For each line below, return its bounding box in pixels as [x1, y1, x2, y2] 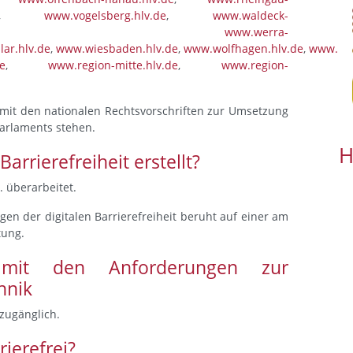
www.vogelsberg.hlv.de [44, 8, 167, 23]
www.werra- [225, 24, 288, 39]
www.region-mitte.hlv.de [48, 58, 179, 72]
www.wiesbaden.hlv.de [56, 41, 178, 56]
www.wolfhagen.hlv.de [184, 41, 303, 56]
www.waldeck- [213, 8, 289, 23]
